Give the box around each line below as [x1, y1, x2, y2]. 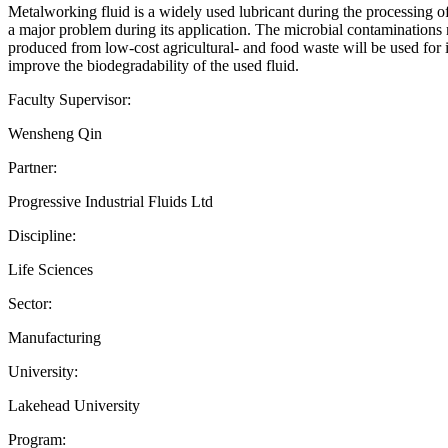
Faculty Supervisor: [8, 90, 131, 108]
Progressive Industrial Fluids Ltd [8, 192, 213, 210]
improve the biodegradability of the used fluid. [8, 56, 299, 74]
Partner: [8, 158, 57, 176]
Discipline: [8, 226, 76, 244]
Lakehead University [8, 396, 140, 414]
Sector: [8, 294, 52, 312]
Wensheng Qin [8, 124, 102, 142]
